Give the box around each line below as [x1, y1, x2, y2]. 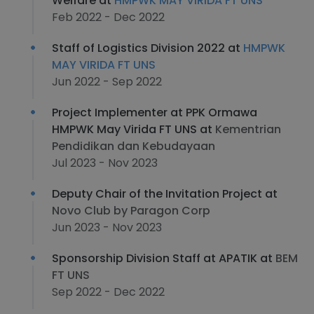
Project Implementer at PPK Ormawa [52, 104, 257, 121]
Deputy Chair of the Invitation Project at [52, 186, 278, 202]
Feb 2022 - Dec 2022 [52, 9, 165, 25]
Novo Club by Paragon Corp [52, 203, 210, 219]
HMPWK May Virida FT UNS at [52, 121, 215, 137]
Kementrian [215, 121, 281, 137]
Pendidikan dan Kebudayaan [52, 138, 215, 154]
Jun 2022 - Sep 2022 [52, 74, 162, 90]
